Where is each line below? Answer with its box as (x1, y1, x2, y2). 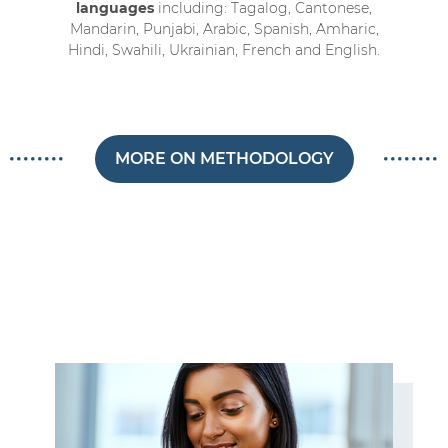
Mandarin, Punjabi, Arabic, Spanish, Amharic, (69, 20, 379, 39)
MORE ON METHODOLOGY (114, 149, 334, 169)
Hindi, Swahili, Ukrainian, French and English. (68, 41, 380, 60)
